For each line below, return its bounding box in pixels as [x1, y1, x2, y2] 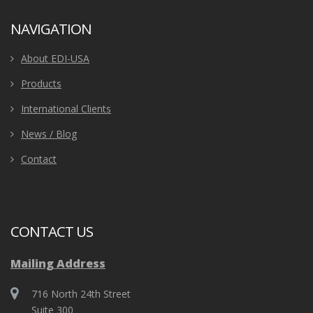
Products [21, 77, 61, 91]
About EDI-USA [21, 52, 89, 66]
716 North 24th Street [31, 287, 131, 301]
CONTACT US [10, 221, 93, 242]
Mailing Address [10, 256, 105, 272]
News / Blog [21, 127, 77, 141]
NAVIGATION [10, 19, 92, 39]
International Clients [21, 102, 111, 116]
